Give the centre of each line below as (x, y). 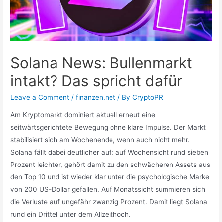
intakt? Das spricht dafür (97, 81)
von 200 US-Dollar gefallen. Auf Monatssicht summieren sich (108, 190)
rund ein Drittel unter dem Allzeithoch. (72, 214)
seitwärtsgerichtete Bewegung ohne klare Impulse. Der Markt (108, 128)
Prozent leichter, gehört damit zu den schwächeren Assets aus (111, 165)
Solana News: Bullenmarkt (102, 63)
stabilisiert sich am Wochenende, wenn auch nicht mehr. (100, 140)
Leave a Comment (40, 97)
